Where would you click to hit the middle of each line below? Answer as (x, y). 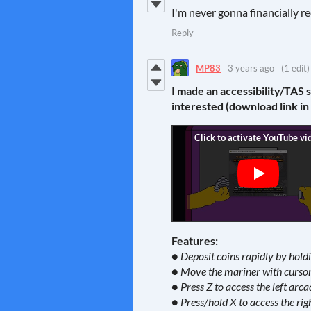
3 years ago (251, 68)
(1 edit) (295, 68)
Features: (195, 241)
